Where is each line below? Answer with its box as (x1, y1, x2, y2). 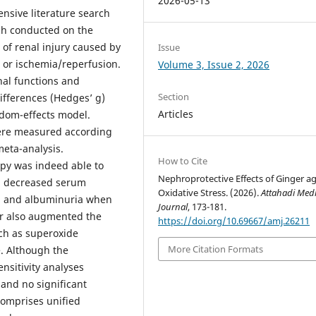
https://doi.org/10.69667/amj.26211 (158, 214, 310, 227)
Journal (158, 200, 188, 213)
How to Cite (158, 154, 208, 167)
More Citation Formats (168, 242, 264, 255)
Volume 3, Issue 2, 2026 (158, 57, 270, 71)
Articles (158, 107, 194, 121)
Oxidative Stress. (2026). (158, 186, 262, 199)
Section (158, 90, 190, 103)
